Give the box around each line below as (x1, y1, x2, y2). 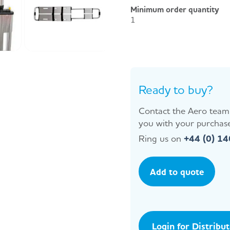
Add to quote (150, 166, 204, 178)
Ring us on (139, 132, 181, 144)
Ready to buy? (139, 82, 213, 98)
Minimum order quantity (130, 4, 219, 15)
